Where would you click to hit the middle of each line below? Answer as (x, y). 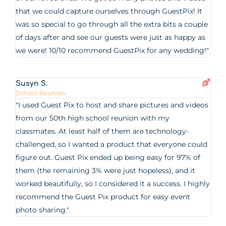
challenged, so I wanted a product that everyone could (112, 144)
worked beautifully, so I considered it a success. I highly (113, 184)
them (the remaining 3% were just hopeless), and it (106, 171)
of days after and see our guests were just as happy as (111, 37)
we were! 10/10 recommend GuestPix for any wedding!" (112, 50)
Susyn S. (32, 83)
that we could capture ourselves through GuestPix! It (109, 11)
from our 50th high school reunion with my (93, 118)
